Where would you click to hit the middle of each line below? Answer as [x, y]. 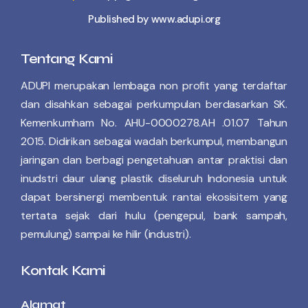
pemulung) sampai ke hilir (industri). [106, 234]
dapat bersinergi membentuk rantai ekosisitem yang [154, 197]
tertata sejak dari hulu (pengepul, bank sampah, [154, 216]
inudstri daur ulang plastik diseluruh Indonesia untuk [154, 179]
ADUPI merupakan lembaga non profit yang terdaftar [154, 86]
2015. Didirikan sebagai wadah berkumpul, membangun [154, 142]
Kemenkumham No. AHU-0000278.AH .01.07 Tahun [154, 123]
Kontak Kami [63, 271]
